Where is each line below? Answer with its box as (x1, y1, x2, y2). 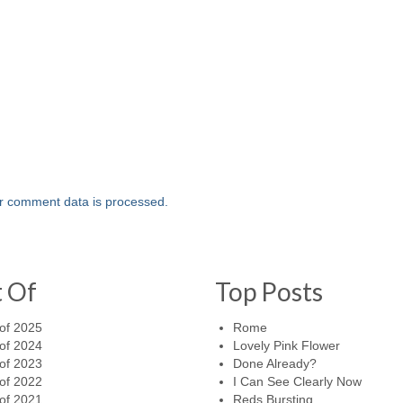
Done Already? (233, 356, 317, 371)
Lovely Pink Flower (233, 338, 340, 353)
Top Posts (215, 276, 323, 307)
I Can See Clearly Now (233, 374, 362, 389)
